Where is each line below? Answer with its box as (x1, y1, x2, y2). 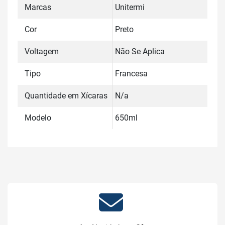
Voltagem (25, 47, 59, 56)
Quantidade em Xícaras (25, 91, 107, 100)
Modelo (25, 113, 51, 123)
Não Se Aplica (115, 47, 165, 56)
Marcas (25, 3, 51, 12)
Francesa (115, 69, 148, 78)
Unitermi (115, 3, 145, 12)
